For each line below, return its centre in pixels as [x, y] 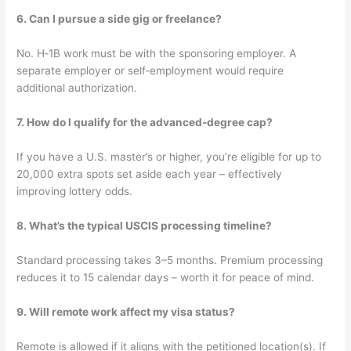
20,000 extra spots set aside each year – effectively [150, 174]
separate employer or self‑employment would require [150, 71]
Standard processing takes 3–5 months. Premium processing [170, 260]
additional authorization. [77, 88]
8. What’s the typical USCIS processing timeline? [145, 225]
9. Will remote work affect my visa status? [126, 311]
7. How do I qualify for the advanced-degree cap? [145, 123]
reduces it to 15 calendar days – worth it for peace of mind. [166, 277]
